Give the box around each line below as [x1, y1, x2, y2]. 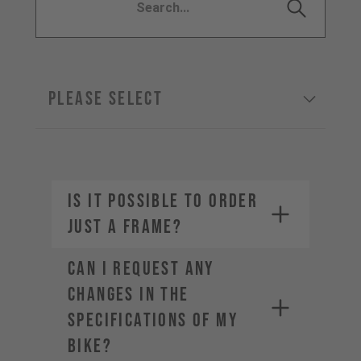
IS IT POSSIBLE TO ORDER [68, 189, 259, 213]
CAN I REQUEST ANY [68, 257, 214, 280]
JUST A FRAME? [68, 215, 183, 239]
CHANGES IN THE [68, 283, 189, 306]
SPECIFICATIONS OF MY [68, 309, 238, 332]
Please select [48, 87, 164, 110]
